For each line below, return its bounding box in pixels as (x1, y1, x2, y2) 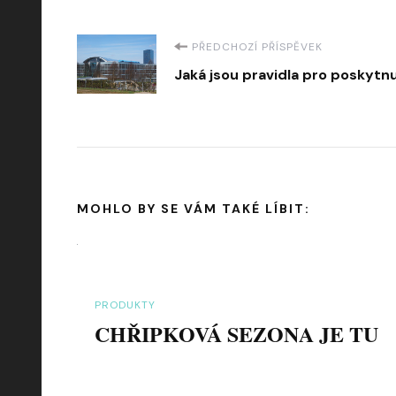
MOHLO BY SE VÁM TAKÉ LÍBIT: (77, 201, 310, 217)
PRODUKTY (95, 297, 156, 312)
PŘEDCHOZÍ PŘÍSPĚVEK (192, 39, 323, 54)
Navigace (76, 32, 234, 78)
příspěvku (76, 75, 246, 121)
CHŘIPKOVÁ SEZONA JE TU (95, 318, 378, 350)
